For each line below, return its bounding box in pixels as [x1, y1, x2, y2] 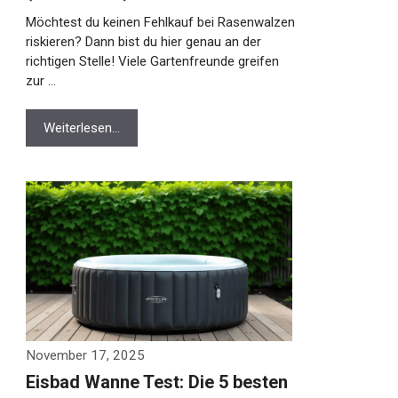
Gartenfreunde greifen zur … [16, 73, 179, 89]
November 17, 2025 [16, 347, 136, 363]
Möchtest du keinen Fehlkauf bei [16, 14, 205, 30]
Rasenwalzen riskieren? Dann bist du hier [16, 34, 254, 50]
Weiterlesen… [34, 120, 111, 136]
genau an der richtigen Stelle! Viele [16, 53, 217, 69]
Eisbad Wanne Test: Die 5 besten [16, 371, 279, 393]
